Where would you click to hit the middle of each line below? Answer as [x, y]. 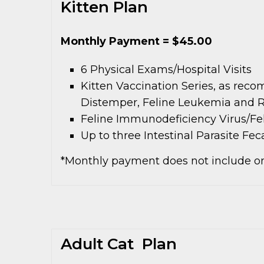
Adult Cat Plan [119, 244]
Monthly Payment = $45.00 [136, 41]
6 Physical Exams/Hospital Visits [166, 69]
